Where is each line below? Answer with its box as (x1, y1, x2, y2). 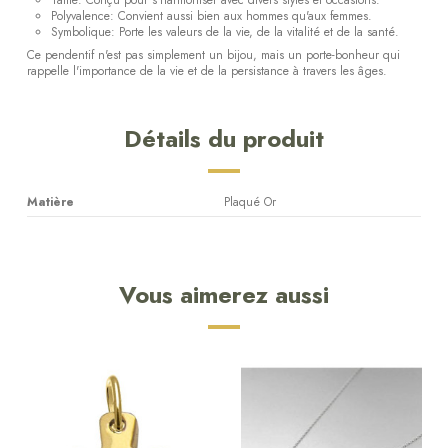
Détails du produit (124, 121, 324, 157)
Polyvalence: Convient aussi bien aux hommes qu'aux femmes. (51, 6, 372, 25)
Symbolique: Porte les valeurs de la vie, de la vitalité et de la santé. (51, 22, 399, 41)
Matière (27, 193, 74, 212)
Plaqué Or (224, 193, 276, 212)
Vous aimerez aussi (119, 277, 329, 313)
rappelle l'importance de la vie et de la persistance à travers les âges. (27, 62, 387, 81)
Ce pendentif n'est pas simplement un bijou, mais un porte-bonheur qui (27, 46, 400, 65)
